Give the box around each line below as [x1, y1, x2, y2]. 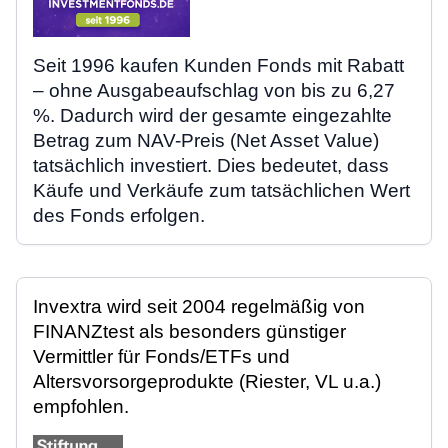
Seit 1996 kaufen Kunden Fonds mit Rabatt [33, 54, 404, 76]
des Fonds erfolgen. [33, 204, 205, 226]
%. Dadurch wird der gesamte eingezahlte [33, 104, 392, 126]
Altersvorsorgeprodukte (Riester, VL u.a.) [33, 370, 381, 392]
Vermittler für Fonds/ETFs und [33, 345, 290, 367]
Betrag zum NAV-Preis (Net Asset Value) [33, 129, 379, 151]
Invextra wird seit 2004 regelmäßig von [33, 295, 365, 317]
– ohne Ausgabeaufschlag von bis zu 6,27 [33, 79, 395, 101]
